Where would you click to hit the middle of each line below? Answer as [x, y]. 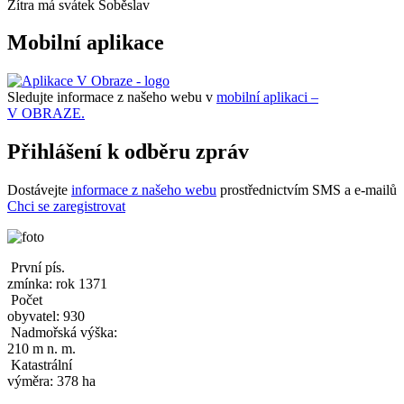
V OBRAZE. [46, 114]
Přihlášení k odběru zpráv [128, 152]
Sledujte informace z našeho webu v [112, 97]
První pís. [38, 268]
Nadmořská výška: [64, 333]
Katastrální [41, 365]
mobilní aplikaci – [267, 97]
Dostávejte [39, 190]
